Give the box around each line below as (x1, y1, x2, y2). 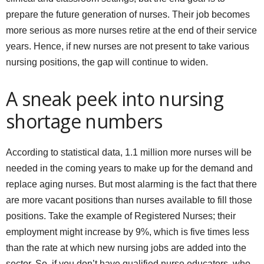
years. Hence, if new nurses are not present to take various (6, 41, 249, 51)
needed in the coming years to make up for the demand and (6, 163, 253, 173)
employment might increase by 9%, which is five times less (6, 226, 249, 237)
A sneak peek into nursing (6, 85, 223, 111)
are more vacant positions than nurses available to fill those (6, 194, 252, 205)
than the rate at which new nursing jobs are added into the (6, 242, 246, 253)
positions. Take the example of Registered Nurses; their (6, 210, 236, 221)
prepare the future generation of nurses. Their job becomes (6, 9, 250, 19)
